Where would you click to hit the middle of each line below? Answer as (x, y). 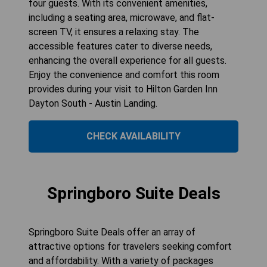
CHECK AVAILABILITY (133, 136)
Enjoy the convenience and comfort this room (124, 74)
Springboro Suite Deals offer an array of (112, 232)
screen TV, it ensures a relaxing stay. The (114, 32)
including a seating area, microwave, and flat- (122, 17)
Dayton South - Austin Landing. (93, 103)
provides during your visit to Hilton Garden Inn (123, 89)
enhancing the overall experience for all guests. (128, 60)
